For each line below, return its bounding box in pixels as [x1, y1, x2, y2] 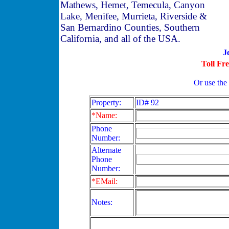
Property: [91, 98, 121, 107]
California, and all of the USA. [60, 33, 180, 44]
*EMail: [91, 177, 118, 186]
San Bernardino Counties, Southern [60, 22, 200, 33]
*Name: [91, 111, 117, 120]
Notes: [91, 198, 112, 207]
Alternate [91, 146, 121, 155]
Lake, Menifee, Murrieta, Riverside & [60, 11, 207, 22]
